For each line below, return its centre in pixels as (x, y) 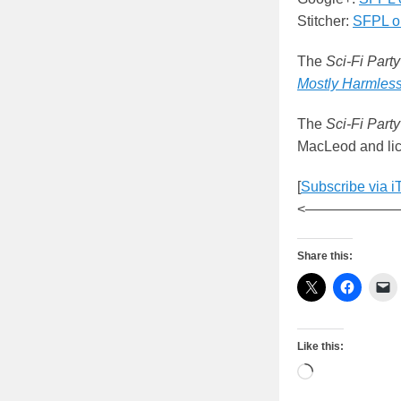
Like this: (320, 347)
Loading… (346, 374)
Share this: (325, 256)
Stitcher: (325, 21)
